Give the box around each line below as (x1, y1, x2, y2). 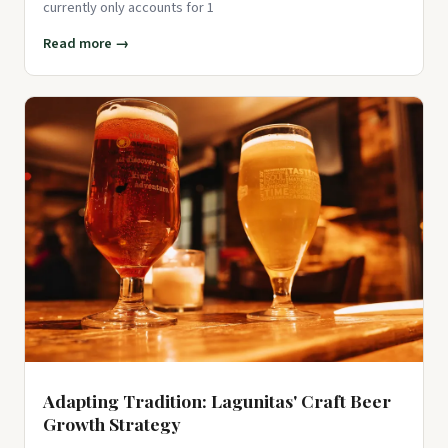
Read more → (43, 32, 129, 54)
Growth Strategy (43, 412, 181, 436)
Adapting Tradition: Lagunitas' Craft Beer (43, 389, 391, 413)
